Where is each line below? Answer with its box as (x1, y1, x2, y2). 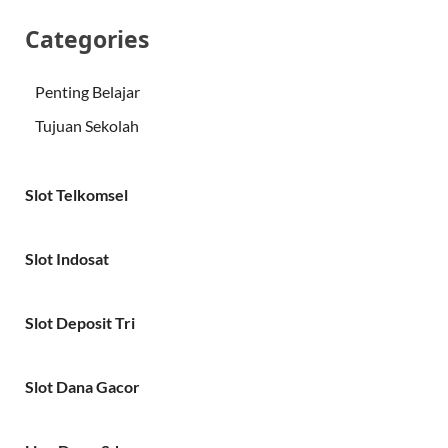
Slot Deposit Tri (25, 312, 135, 332)
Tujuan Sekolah (35, 115, 139, 135)
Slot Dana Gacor (25, 376, 140, 396)
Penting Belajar (35, 81, 140, 101)
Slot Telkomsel (25, 184, 128, 204)
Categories (25, 23, 149, 55)
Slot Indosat (25, 248, 109, 268)
